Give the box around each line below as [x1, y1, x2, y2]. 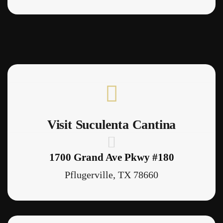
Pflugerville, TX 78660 [65, 169, 158, 181]
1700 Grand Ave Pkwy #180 [49, 151, 174, 164]
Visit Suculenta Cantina [47, 117, 176, 132]
